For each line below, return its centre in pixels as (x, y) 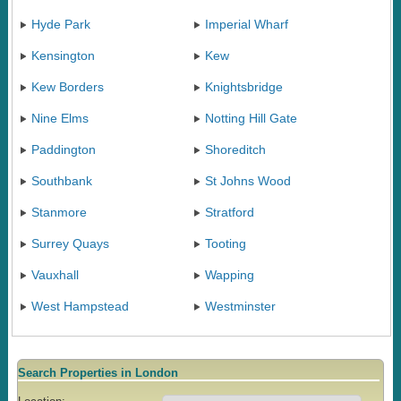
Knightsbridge (243, 86)
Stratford (229, 212)
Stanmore (59, 212)
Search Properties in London (98, 373)
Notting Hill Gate (251, 118)
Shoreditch (235, 149)
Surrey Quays (70, 243)
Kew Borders (67, 86)
